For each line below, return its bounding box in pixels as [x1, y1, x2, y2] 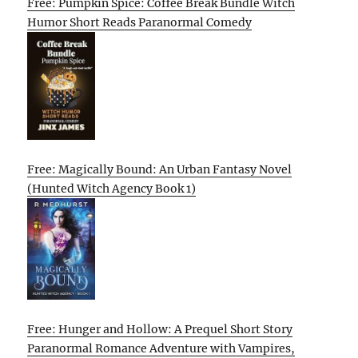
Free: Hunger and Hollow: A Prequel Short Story [27, 321, 293, 336]
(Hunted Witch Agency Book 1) [27, 181, 197, 196]
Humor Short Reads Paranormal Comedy [27, 14, 253, 30]
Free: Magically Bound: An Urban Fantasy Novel [27, 161, 292, 177]
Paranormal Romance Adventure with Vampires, [27, 340, 296, 356]
